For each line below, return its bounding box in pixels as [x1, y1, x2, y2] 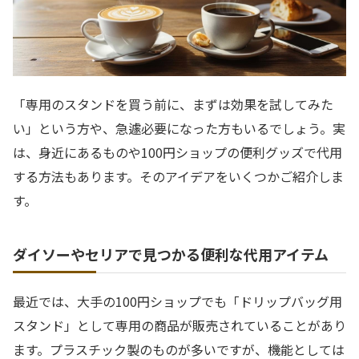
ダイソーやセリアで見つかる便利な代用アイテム [13, 243, 329, 264]
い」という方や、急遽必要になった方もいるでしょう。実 [13, 118, 345, 138]
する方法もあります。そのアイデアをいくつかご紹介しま [13, 166, 344, 186]
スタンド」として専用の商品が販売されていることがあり [13, 315, 346, 335]
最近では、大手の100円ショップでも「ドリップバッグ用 [13, 291, 342, 311]
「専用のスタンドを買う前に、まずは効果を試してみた [13, 94, 333, 114]
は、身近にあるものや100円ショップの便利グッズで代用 [13, 142, 342, 162]
